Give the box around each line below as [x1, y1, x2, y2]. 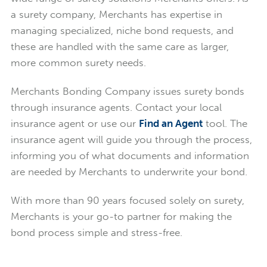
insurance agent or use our [10, 117, 139, 129]
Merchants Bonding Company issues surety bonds [10, 85, 244, 97]
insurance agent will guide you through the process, [10, 133, 252, 145]
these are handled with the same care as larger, [10, 40, 229, 52]
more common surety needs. [10, 56, 149, 69]
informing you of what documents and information [10, 149, 249, 162]
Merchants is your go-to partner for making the [10, 210, 232, 222]
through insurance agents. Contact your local [10, 101, 222, 113]
